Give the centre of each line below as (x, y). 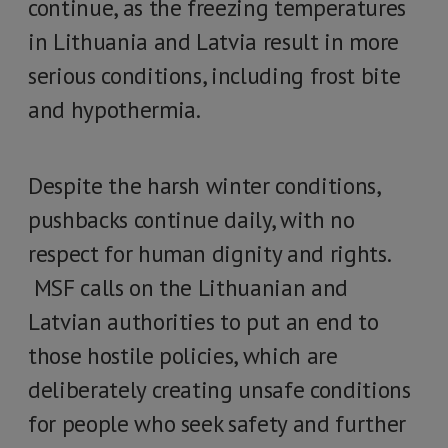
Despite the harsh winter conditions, (204, 185)
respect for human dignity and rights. (209, 253)
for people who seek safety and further (217, 423)
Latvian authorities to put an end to (203, 321)
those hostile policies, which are (183, 355)
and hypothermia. (119, 109)
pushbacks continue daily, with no (191, 219)
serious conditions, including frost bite (214, 75)
